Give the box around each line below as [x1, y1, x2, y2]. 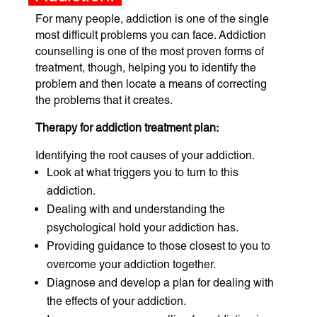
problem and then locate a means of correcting [35, 76, 267, 91]
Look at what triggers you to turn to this [47, 165, 238, 179]
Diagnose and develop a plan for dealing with [47, 275, 274, 289]
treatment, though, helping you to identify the [35, 60, 256, 74]
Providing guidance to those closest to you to [47, 238, 270, 253]
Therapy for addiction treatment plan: [35, 120, 219, 134]
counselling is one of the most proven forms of [35, 44, 264, 58]
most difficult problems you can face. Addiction [35, 28, 266, 42]
